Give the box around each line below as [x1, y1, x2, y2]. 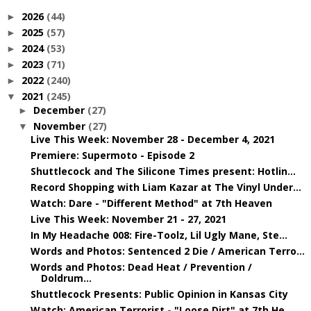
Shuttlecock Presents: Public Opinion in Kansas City [30, 287, 288, 301]
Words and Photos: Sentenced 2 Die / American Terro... [30, 244, 305, 258]
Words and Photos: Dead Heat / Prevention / [30, 260, 252, 274]
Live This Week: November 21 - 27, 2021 [30, 212, 226, 226]
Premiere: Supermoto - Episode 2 [30, 149, 194, 162]
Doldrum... [40, 271, 92, 285]
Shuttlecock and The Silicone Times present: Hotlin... [30, 165, 296, 178]
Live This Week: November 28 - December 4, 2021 [30, 133, 275, 146]
